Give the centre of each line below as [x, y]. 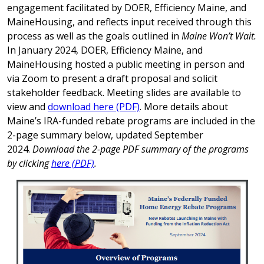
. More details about [184, 107]
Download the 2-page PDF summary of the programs [141, 149]
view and [27, 107]
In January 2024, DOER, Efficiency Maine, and [105, 50]
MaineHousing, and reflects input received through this [129, 22]
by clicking [29, 163]
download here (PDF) [94, 107]
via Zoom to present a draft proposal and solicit [112, 78]
